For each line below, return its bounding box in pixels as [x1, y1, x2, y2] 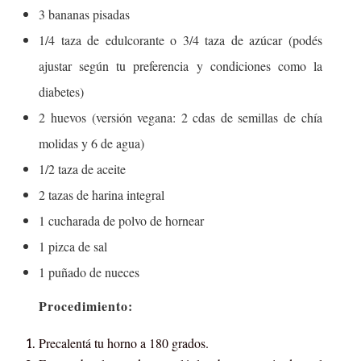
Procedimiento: [39, 296, 134, 315]
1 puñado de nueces [39, 263, 140, 280]
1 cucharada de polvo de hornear [39, 211, 205, 229]
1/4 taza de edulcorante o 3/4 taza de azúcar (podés [39, 31, 322, 48]
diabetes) [39, 82, 85, 100]
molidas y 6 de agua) [39, 134, 145, 151]
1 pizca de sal [39, 237, 108, 255]
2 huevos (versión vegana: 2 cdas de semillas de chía [39, 108, 322, 126]
